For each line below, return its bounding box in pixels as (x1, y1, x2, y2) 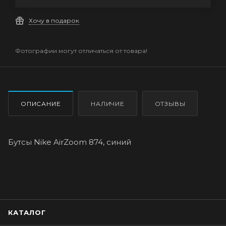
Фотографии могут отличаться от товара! (15, 46, 147, 54)
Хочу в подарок (29, 17, 79, 24)
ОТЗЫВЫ (154, 99, 186, 107)
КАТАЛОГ (8, 208, 46, 216)
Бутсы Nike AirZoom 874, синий (8, 137, 131, 147)
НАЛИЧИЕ (91, 99, 125, 107)
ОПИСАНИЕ (21, 99, 61, 107)
